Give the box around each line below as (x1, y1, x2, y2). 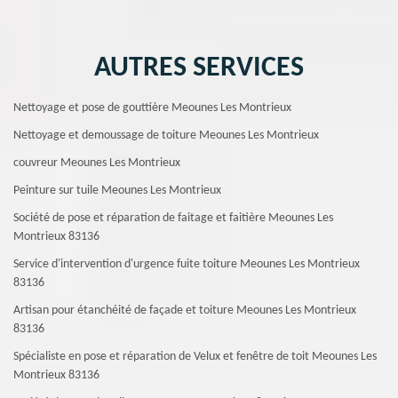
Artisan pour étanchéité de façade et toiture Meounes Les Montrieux (13, 304, 356, 317)
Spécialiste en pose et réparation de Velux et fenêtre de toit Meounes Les (13, 350, 377, 363)
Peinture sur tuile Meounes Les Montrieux (13, 184, 221, 197)
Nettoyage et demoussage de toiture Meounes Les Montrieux (13, 129, 319, 142)
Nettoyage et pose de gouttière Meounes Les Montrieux (13, 101, 291, 115)
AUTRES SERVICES (94, 54, 304, 83)
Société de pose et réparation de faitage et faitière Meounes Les (13, 211, 333, 225)
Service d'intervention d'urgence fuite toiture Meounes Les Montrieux (13, 258, 360, 271)
